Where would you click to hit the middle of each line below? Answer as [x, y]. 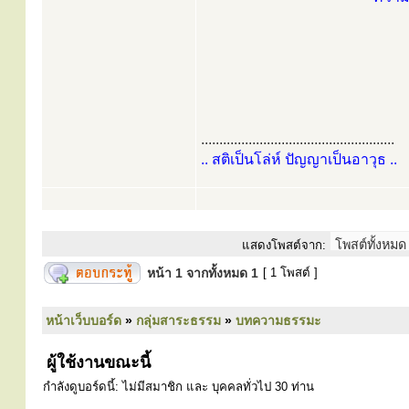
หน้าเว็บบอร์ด [84, 320]
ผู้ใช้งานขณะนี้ [96, 362]
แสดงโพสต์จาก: [284, 245]
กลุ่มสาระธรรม [178, 320]
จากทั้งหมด [217, 273]
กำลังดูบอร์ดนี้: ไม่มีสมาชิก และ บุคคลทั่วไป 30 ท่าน [178, 387]
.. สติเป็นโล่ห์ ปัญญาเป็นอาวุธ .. [299, 159]
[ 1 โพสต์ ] [290, 273]
